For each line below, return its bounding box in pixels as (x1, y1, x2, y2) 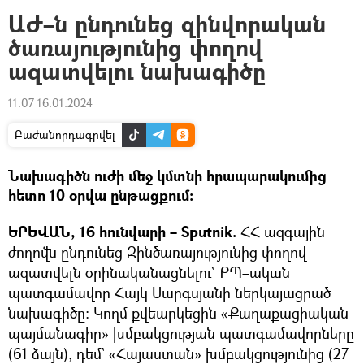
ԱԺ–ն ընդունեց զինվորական (8, 8, 326, 40)
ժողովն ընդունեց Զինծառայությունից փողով (8, 242, 306, 262)
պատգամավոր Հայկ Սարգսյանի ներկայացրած (8, 283, 331, 302)
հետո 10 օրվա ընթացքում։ (8, 185, 193, 206)
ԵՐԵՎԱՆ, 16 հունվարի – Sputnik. (8, 222, 236, 242)
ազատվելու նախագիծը (8, 55, 266, 87)
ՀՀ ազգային (236, 222, 325, 241)
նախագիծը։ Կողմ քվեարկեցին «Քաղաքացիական (8, 303, 349, 323)
